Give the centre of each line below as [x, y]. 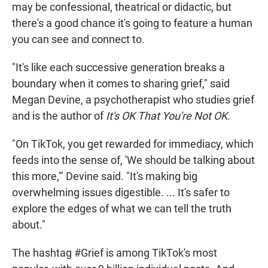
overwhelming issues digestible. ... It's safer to [121, 193]
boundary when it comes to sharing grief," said [121, 84]
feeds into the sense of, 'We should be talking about [133, 160]
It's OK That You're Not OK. [168, 116]
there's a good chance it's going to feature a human [132, 23]
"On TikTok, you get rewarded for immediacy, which [133, 144]
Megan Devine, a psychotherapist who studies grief [133, 100]
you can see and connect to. [78, 39]
